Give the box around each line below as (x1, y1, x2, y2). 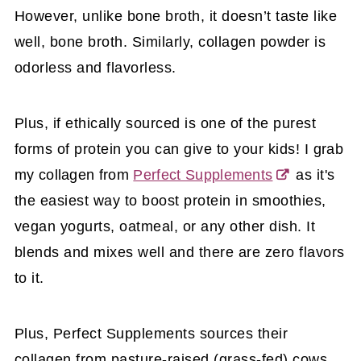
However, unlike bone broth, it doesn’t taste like (14, 7, 338, 24)
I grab (304, 140, 343, 157)
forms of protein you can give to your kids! (14, 140, 305, 157)
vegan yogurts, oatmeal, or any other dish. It (14, 218, 316, 234)
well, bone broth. (14, 33, 128, 50)
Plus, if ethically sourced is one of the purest (14, 114, 317, 131)
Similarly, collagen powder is (131, 33, 326, 50)
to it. (14, 269, 44, 286)
